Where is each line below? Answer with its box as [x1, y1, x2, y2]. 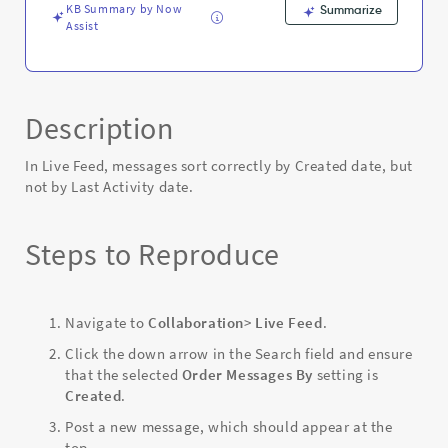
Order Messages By [181, 365, 314, 384]
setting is [313, 365, 379, 384]
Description [25, 109, 174, 147]
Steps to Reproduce [25, 235, 280, 273]
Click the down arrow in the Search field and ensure [65, 344, 413, 363]
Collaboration [148, 313, 245, 332]
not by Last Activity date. [25, 177, 194, 196]
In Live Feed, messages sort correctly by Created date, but [25, 156, 413, 175]
